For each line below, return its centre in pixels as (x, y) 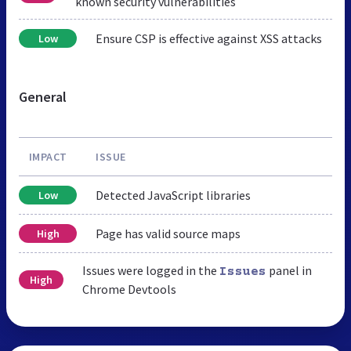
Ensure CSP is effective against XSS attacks (209, 38)
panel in (289, 270)
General (43, 96)
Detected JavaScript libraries (173, 195)
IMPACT (48, 156)
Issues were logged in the (150, 270)
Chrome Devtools (129, 289)
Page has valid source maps (168, 233)
